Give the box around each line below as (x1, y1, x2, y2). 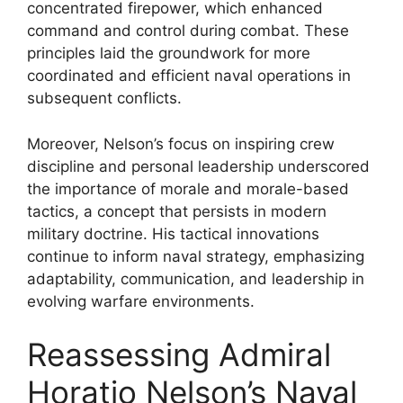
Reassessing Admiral (27, 336, 331, 373)
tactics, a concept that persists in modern (27, 201, 327, 220)
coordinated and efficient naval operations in (27, 67, 351, 85)
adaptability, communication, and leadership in (27, 269, 364, 288)
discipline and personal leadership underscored (27, 157, 370, 175)
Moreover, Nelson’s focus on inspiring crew (27, 134, 335, 153)
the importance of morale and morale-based (27, 179, 349, 198)
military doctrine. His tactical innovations (27, 224, 319, 243)
